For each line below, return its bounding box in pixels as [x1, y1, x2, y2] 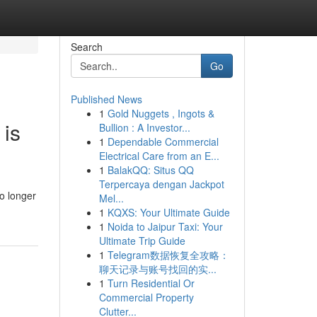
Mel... [98, 191, 124, 205]
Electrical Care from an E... [98, 149, 219, 163]
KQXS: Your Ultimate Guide [107, 205, 230, 219]
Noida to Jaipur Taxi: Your [107, 219, 223, 234]
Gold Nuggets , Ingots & [107, 106, 214, 120]
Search [70, 40, 103, 54]
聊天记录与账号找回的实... [98, 262, 217, 276]
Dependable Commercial [107, 134, 219, 149]
